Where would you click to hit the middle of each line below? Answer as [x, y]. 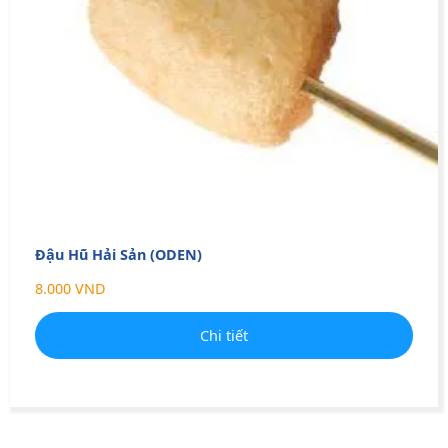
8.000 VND [70, 288]
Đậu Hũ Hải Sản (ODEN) [118, 254]
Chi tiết [224, 335]
